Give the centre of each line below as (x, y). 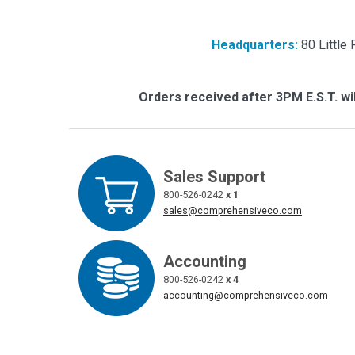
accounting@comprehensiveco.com (245, 295)
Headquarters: (255, 44)
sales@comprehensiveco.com (232, 210)
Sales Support (214, 176)
